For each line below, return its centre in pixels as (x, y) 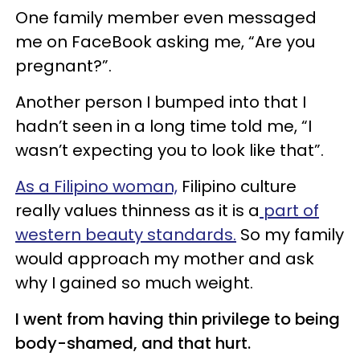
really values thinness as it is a (137, 210)
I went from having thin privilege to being (178, 319)
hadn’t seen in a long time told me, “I (164, 126)
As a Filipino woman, (96, 186)
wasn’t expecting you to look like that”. (170, 150)
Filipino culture (237, 186)
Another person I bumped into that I (161, 102)
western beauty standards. (126, 234)
